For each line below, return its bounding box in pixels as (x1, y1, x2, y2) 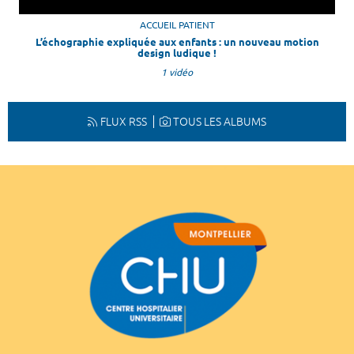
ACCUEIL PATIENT (139, 19, 215, 30)
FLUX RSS (100, 115, 147, 128)
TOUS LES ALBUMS (173, 115, 266, 128)
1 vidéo (161, 66, 193, 77)
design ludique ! (137, 47, 217, 58)
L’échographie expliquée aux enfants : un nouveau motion (35, 36, 319, 47)
